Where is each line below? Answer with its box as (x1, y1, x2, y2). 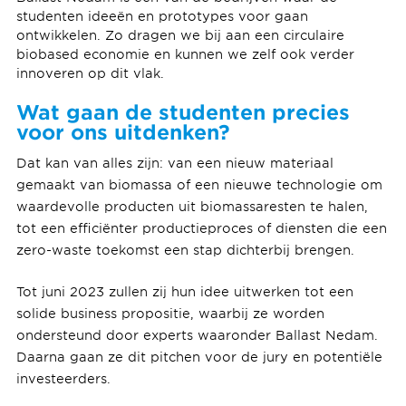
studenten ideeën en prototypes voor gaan (15, 8, 308, 24)
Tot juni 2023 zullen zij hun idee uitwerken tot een (15, 283, 353, 299)
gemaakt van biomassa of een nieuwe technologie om (15, 176, 382, 192)
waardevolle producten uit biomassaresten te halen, (15, 198, 368, 214)
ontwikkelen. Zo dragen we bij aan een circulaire (15, 27, 344, 43)
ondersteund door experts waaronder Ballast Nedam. (15, 326, 378, 343)
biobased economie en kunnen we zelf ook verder (15, 46, 354, 63)
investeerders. (15, 370, 111, 386)
